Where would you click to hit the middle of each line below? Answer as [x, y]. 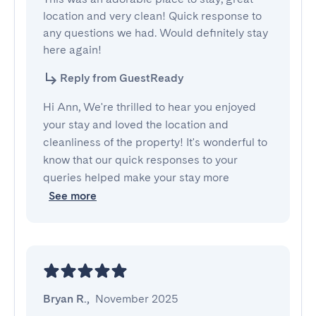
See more [73, 196]
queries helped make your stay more [136, 177]
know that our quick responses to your [140, 160]
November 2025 [137, 299]
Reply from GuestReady [122, 78]
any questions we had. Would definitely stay [156, 33]
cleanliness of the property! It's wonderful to [155, 142]
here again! [72, 50]
